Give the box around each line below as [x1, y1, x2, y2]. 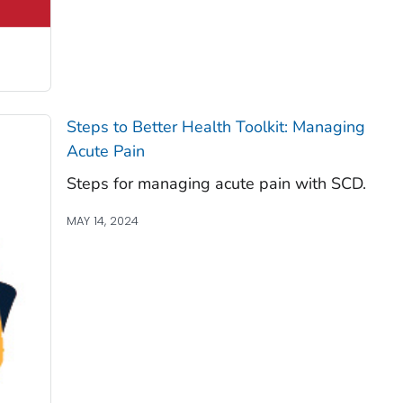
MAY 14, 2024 [66, 211, 139, 229]
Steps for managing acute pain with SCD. [66, 172, 366, 194]
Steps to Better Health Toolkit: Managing [66, 115, 365, 138]
